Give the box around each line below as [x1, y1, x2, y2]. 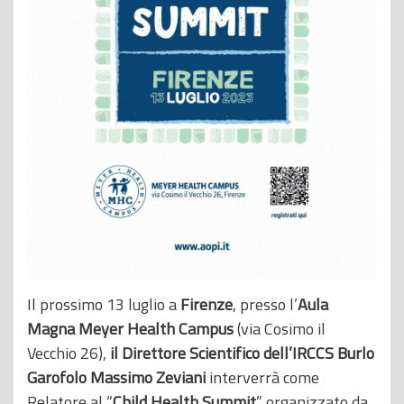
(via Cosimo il [234, 316, 326, 341]
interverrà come [209, 364, 319, 390]
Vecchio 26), [27, 340, 110, 365]
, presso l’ [233, 291, 298, 317]
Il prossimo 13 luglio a [27, 291, 180, 317]
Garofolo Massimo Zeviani [27, 364, 209, 390]
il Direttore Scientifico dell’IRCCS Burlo [110, 340, 374, 365]
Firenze [180, 291, 233, 317]
